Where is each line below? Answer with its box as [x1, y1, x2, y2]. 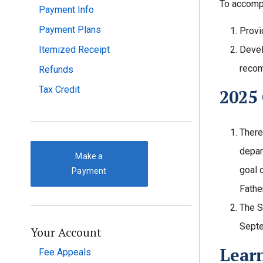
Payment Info [39, 4, 94, 15]
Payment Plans [39, 24, 101, 35]
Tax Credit [39, 84, 80, 95]
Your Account [31, 224, 102, 241]
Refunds [39, 64, 73, 75]
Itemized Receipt [39, 44, 110, 55]
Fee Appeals [39, 247, 91, 258]
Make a [75, 151, 103, 161]
